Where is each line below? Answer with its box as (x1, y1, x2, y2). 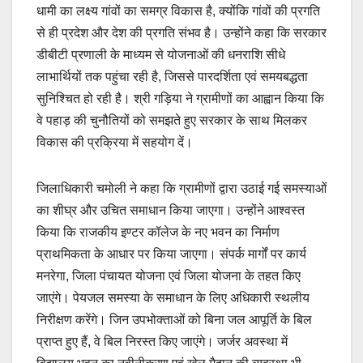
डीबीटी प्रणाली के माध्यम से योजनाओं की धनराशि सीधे (36, 47, 285, 62)
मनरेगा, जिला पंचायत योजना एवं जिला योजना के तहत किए (36, 268, 301, 283)
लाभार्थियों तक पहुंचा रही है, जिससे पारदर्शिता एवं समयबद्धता (36, 69, 308, 83)
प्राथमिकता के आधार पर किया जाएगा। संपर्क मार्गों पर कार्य (36, 246, 306, 261)
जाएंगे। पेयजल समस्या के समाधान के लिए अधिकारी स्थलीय (36, 290, 310, 305)
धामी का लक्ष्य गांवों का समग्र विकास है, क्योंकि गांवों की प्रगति (36, 3, 320, 18)
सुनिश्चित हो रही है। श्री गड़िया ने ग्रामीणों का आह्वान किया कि (36, 91, 324, 105)
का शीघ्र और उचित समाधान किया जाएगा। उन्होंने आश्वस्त (36, 203, 305, 217)
